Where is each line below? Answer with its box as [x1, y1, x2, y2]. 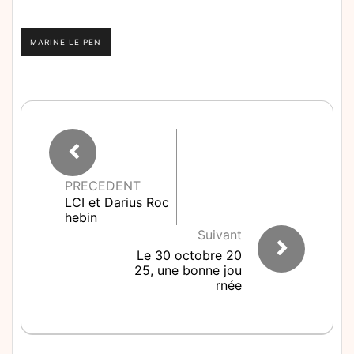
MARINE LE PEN [30, 37, 101, 47]
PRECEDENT [65, 178, 141, 194]
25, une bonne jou [134, 262, 242, 278]
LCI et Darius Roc [65, 194, 169, 210]
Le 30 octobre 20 [137, 247, 242, 263]
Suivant [198, 227, 242, 243]
